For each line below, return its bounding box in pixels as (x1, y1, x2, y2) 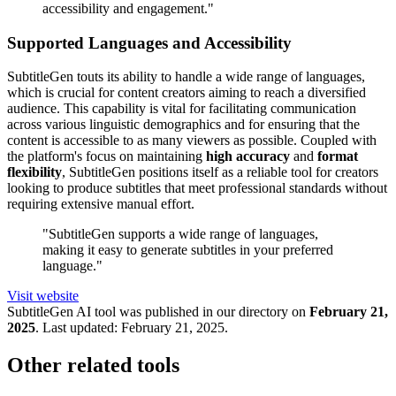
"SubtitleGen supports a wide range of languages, (42, 226, 318, 242)
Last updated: (42, 320, 118, 336)
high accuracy (206, 148, 290, 164)
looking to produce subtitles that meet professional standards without (7, 180, 387, 196)
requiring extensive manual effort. (7, 196, 194, 212)
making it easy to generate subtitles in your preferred (42, 242, 333, 258)
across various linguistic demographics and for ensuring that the (7, 117, 360, 133)
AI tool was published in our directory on (73, 304, 306, 320)
